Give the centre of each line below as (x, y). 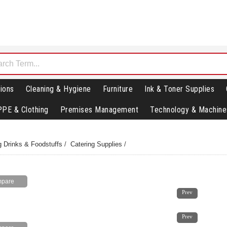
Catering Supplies (97, 144)
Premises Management (99, 110)
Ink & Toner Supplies (179, 89)
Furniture (118, 89)
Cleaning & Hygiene (58, 89)
